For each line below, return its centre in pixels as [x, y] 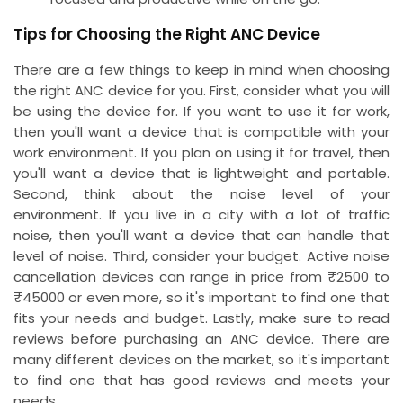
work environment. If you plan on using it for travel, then [201, 152]
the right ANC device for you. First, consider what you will [201, 90]
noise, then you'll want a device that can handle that [201, 235]
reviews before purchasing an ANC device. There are [201, 338]
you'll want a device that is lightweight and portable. [201, 173]
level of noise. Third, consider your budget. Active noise [201, 255]
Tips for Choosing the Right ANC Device [167, 34]
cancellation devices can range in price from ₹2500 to [201, 276]
